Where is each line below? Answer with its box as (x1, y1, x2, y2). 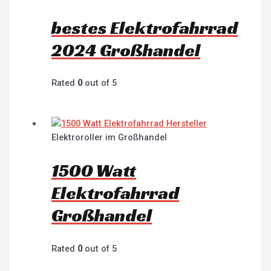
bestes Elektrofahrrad (51, 16, 238, 39)
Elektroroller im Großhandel (51, 132, 168, 143)
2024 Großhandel (51, 38, 201, 62)
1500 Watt (51, 159, 137, 183)
